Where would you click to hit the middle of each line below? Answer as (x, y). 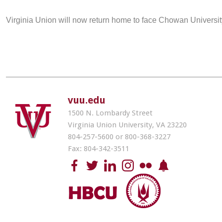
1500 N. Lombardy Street (110, 113)
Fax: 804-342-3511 (99, 149)
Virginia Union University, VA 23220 (127, 125)
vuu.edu (87, 100)
